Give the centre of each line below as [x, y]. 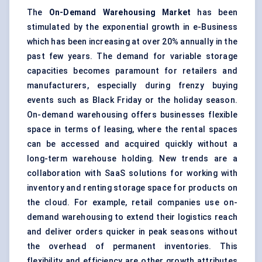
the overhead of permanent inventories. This [132, 247]
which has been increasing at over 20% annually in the [132, 42]
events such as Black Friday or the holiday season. [132, 100]
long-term [50, 159]
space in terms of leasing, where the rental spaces [132, 130]
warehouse [94, 159]
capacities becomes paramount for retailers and [132, 71]
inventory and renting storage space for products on [132, 188]
